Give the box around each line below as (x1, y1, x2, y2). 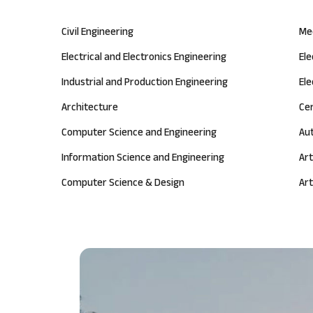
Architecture (61, 100, 118, 118)
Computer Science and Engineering (61, 125, 217, 143)
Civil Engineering (61, 24, 133, 43)
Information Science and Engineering (61, 150, 224, 168)
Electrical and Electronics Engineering (61, 50, 226, 68)
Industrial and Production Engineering (61, 75, 228, 93)
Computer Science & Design (61, 175, 184, 194)
